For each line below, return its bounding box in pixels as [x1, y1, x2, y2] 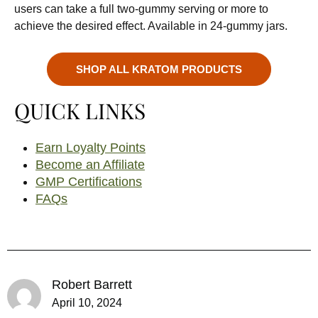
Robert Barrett [52, 278, 132, 292]
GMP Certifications [35, 175, 142, 189]
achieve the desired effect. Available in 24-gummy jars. [14, 20, 287, 32]
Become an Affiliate [35, 158, 145, 172]
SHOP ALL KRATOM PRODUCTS [76, 63, 242, 75]
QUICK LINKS [14, 97, 146, 125]
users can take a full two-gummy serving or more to [14, 3, 268, 15]
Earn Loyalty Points [35, 141, 146, 155]
